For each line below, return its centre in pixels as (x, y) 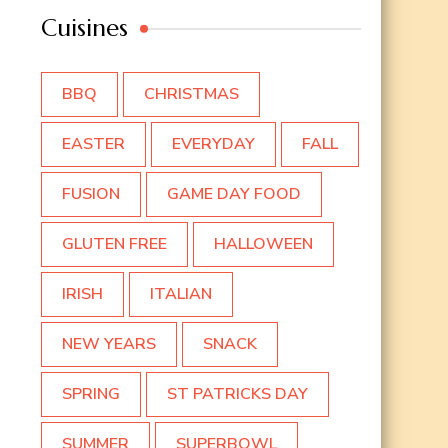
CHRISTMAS (191, 94)
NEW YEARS (109, 344)
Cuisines (84, 28)
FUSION (91, 194)
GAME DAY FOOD (234, 194)
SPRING (91, 394)
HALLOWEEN (263, 244)
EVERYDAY (213, 144)
